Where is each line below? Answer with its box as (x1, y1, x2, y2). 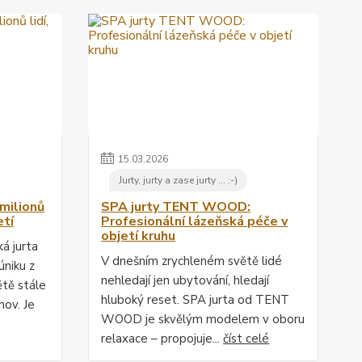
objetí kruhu (101, 227, 176, 246)
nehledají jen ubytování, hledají (101, 272, 270, 289)
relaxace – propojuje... (101, 330, 224, 347)
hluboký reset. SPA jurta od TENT (101, 292, 290, 309)
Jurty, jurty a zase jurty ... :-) (119, 174, 238, 187)
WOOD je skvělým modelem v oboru (101, 311, 305, 328)
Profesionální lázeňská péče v (101, 213, 288, 231)
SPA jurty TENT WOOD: (101, 198, 251, 217)
